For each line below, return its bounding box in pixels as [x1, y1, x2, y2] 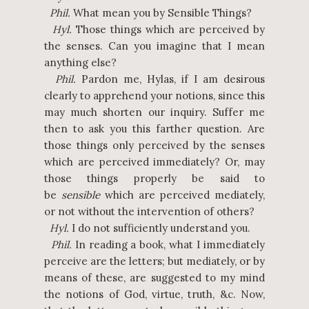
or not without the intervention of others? [44, 205, 255, 218]
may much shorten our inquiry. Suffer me [44, 106, 265, 119]
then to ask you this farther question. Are [44, 122, 265, 135]
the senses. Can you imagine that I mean [44, 39, 265, 52]
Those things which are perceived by [72, 23, 265, 36]
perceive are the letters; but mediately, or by [44, 255, 265, 268]
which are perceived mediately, [100, 188, 265, 201]
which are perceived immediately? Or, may [44, 155, 265, 168]
